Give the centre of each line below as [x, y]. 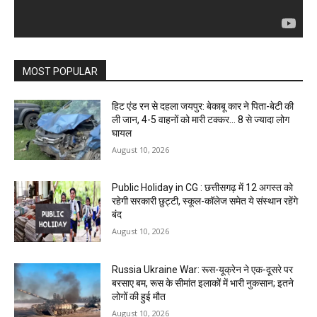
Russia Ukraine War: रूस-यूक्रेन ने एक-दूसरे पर [203, 269]
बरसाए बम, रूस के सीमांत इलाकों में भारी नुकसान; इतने [203, 283]
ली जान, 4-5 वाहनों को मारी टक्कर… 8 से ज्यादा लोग [201, 119]
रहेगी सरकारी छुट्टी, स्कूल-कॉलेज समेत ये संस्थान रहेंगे [205, 201]
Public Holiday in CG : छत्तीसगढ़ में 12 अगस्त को [203, 188]
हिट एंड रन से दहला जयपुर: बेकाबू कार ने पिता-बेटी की [203, 106]
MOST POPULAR [60, 71]
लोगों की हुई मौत [139, 296]
